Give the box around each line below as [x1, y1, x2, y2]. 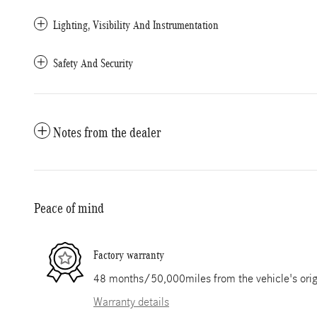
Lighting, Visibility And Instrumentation [53, 18, 219, 32]
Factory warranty [93, 248, 164, 262]
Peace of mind [34, 200, 104, 216]
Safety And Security [53, 57, 133, 70]
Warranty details [93, 295, 169, 309]
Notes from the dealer [53, 125, 161, 140]
